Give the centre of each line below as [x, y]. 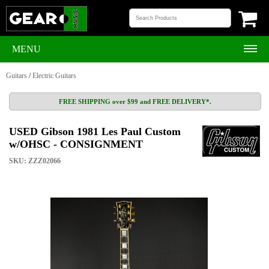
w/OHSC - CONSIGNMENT [76, 144]
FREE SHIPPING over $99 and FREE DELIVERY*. [135, 101]
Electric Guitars [54, 76]
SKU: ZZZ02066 [35, 161]
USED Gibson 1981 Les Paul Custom [95, 131]
